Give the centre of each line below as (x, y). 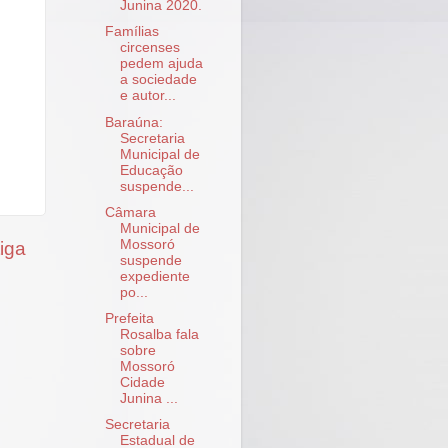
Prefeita (129, 318)
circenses (149, 48)
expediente (154, 276)
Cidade (142, 382)
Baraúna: (133, 122)
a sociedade (158, 80)
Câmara (130, 212)
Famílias (131, 32)
